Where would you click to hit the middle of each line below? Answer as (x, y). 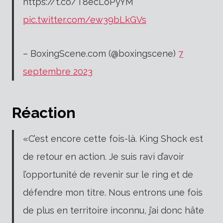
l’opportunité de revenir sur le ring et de (108, 174)
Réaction (44, 112)
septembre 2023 (58, 71)
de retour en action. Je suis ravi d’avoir (104, 156)
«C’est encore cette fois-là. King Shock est (113, 138)
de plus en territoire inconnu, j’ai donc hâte (113, 210)
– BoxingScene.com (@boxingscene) (101, 53)
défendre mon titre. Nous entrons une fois (113, 192)
